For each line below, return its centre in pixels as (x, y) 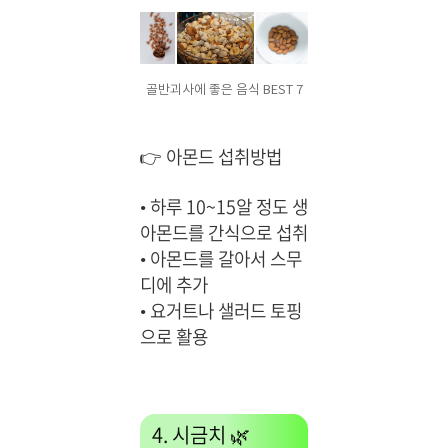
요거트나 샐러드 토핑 (224, 311)
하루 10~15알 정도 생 (227, 207)
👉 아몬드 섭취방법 (211, 157)
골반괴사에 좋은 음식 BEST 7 (224, 91)
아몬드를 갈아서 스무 (224, 259)
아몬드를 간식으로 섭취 (224, 233)
